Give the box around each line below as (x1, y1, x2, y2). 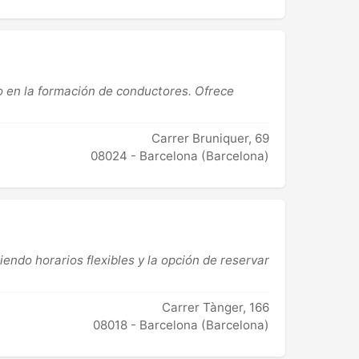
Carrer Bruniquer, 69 (151, 131, 269, 147)
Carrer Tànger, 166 (162, 300, 269, 316)
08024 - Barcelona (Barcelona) (91, 148, 269, 164)
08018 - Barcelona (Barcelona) (93, 317, 269, 333)
